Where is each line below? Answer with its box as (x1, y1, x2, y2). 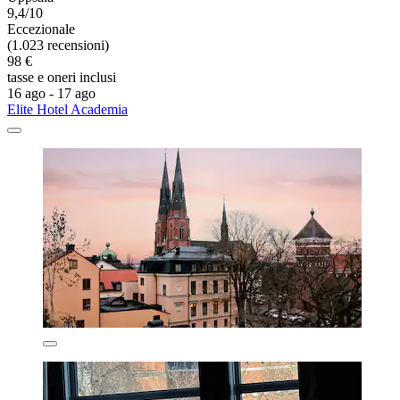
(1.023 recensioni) (7, 37, 109, 54)
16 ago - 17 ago (7, 86, 96, 102)
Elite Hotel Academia (7, 102, 128, 118)
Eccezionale (7, 21, 75, 37)
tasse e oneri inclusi (7, 70, 116, 86)
